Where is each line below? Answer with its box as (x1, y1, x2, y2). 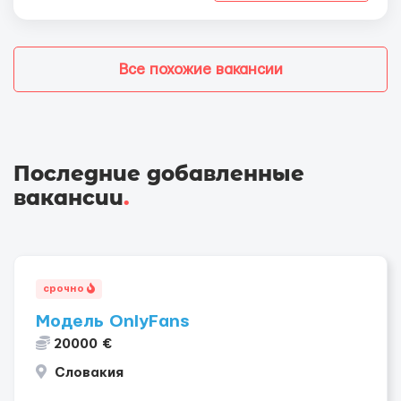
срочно (43, 283, 87, 294)
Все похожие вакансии (118, 62, 283, 78)
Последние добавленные (13, 160, 304, 186)
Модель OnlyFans (36, 312, 190, 330)
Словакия (50, 365, 124, 380)
